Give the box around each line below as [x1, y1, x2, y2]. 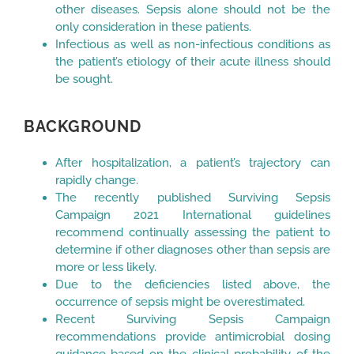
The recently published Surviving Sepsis [55, 190, 330, 205]
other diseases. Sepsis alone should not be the [55, 2, 330, 17]
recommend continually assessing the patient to [55, 224, 330, 239]
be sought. [55, 71, 113, 86]
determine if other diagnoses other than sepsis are [55, 242, 330, 257]
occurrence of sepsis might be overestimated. [55, 294, 305, 309]
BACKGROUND [24, 116, 141, 136]
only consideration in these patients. [55, 19, 251, 34]
